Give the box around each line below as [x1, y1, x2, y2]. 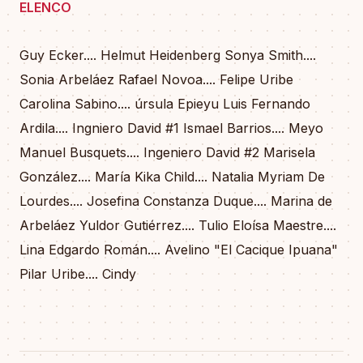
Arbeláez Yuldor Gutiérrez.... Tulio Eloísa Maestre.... [19, 216, 336, 233]
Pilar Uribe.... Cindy [19, 265, 136, 282]
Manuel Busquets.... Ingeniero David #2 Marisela [19, 143, 315, 160]
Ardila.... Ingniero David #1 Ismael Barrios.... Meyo [19, 119, 323, 136]
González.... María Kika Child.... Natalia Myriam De [19, 168, 325, 185]
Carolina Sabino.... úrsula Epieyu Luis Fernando [19, 95, 310, 112]
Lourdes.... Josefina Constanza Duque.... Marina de [19, 192, 332, 209]
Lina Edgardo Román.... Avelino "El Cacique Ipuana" [19, 241, 338, 258]
